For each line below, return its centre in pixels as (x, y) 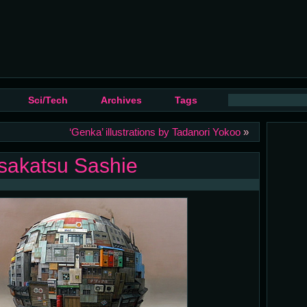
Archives (121, 100)
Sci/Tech (48, 100)
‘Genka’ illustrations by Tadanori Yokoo (155, 132)
